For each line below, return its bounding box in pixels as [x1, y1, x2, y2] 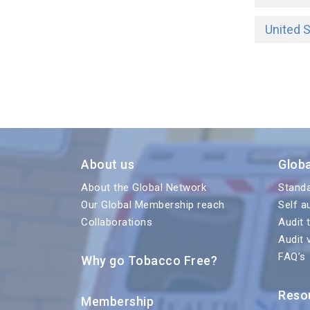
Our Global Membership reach [81, 199, 228, 211]
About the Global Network [81, 181, 206, 194]
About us [81, 157, 134, 172]
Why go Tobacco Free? [81, 253, 217, 268]
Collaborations [81, 216, 152, 228]
